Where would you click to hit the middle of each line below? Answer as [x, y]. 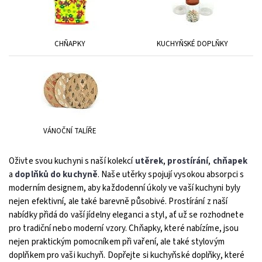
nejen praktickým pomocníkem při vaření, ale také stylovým [117, 242]
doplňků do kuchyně [56, 175]
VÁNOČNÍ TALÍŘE [70, 131]
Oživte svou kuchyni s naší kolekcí [71, 161]
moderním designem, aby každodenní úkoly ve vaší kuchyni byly [125, 188]
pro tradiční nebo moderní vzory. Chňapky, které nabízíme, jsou [124, 228]
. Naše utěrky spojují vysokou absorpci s [171, 175]
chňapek [230, 161]
